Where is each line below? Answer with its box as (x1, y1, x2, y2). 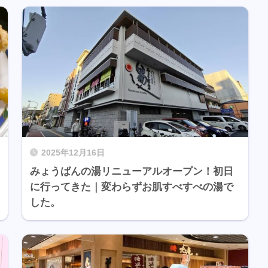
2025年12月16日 (41, 148, 105, 158)
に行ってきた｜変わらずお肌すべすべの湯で (29, 181, 233, 193)
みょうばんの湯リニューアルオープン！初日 (29, 166, 233, 178)
